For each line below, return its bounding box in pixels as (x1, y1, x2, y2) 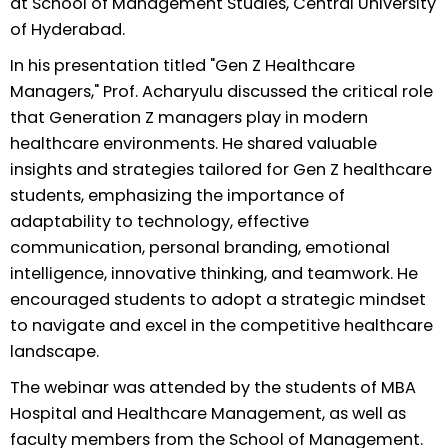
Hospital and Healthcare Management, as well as (10, 401, 406, 425)
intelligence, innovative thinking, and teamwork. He (10, 261, 418, 285)
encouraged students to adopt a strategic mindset (10, 287, 426, 311)
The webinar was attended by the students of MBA (10, 375, 416, 399)
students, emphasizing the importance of (10, 183, 345, 207)
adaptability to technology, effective (10, 209, 309, 233)
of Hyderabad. (10, 18, 125, 42)
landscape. (10, 339, 99, 363)
